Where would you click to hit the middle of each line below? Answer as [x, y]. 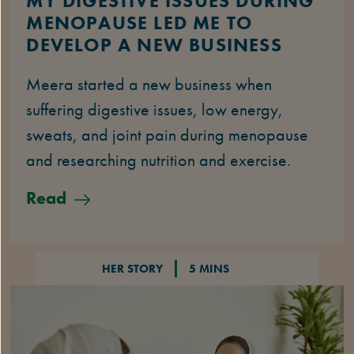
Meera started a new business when [149, 84]
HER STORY [132, 268]
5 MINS [209, 268]
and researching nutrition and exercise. [159, 160]
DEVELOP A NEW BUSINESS [154, 44]
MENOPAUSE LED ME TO [139, 22]
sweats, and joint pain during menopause [168, 134]
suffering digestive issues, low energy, [155, 109]
